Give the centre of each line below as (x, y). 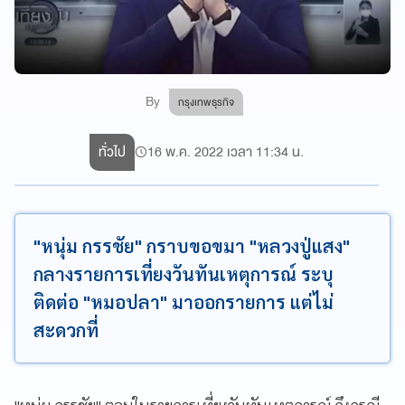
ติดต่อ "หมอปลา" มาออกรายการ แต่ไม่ (184, 302)
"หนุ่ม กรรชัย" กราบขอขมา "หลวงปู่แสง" (192, 246)
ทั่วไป (113, 152)
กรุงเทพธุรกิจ (207, 102)
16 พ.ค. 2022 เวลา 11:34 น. (226, 152)
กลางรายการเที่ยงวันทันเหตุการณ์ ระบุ (184, 274)
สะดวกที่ (66, 330)
